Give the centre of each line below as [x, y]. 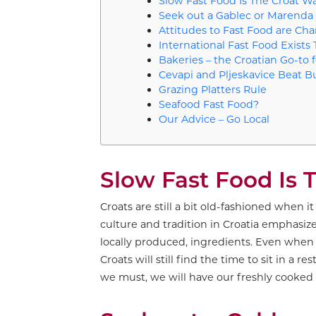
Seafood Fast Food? [208, 105]
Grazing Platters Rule [212, 90]
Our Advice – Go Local [214, 120]
